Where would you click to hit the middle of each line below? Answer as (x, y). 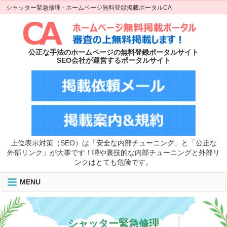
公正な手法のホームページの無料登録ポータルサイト (113, 52)
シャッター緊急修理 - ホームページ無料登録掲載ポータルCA (89, 8)
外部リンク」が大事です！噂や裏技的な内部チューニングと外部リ (113, 152)
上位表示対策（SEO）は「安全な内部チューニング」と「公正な (113, 143)
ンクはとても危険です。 (113, 162)
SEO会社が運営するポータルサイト (113, 61)
